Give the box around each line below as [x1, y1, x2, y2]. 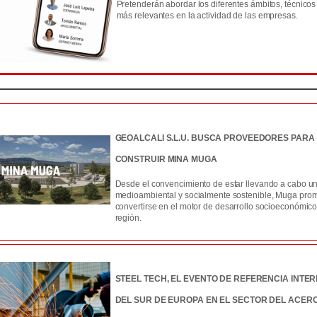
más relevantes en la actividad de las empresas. [116, 11, 298, 21]
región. [115, 213, 142, 223]
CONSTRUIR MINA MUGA [115, 154, 217, 164]
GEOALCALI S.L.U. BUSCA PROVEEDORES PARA [115, 133, 315, 143]
